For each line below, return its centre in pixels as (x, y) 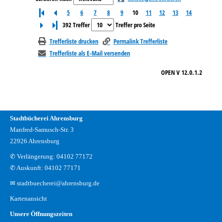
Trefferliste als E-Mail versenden (90, 53)
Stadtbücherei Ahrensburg (46, 118)
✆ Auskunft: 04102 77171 (45, 167)
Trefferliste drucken (74, 41)
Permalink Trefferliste (140, 41)
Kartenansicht (28, 198)
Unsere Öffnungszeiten (41, 214)
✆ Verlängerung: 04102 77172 (51, 156)
